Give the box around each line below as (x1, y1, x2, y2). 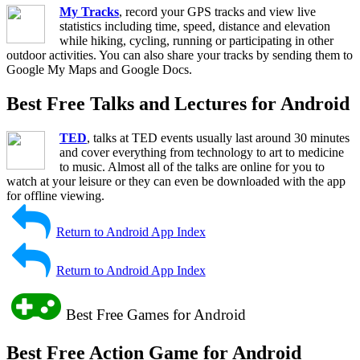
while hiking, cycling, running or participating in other (59, 34, 333, 48)
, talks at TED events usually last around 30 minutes (87, 130, 350, 145)
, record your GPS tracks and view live (119, 5, 316, 19)
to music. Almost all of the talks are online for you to (59, 159, 325, 174)
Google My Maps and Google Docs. (6, 63, 192, 77)
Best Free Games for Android (66, 305, 247, 323)
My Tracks (59, 5, 119, 19)
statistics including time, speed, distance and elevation (59, 19, 330, 34)
